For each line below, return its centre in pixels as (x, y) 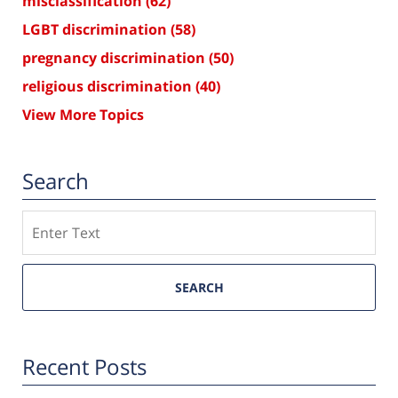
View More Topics (83, 114)
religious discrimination (109, 86)
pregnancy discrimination (115, 57)
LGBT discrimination (96, 29)
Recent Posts (84, 366)
